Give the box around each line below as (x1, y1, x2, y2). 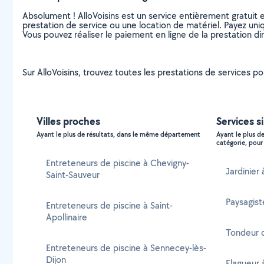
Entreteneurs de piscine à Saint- (46, 199, 173, 212)
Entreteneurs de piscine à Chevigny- (46, 157, 189, 169)
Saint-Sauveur (46, 169, 100, 181)
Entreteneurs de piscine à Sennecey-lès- (46, 242, 206, 254)
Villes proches (37, 114, 100, 128)
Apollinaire (46, 211, 87, 223)
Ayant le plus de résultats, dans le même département (37, 130, 200, 139)
